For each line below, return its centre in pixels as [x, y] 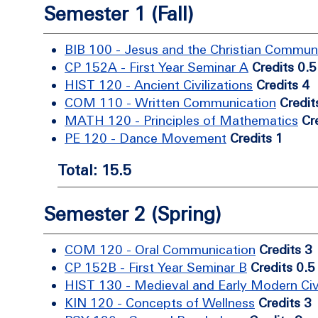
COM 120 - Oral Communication [160, 250]
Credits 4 [283, 85]
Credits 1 [257, 138]
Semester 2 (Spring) [132, 214]
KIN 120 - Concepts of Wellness [160, 303]
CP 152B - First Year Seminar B [156, 267]
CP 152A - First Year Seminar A [157, 67]
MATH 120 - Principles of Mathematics [181, 120]
